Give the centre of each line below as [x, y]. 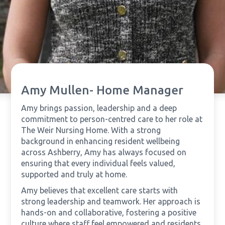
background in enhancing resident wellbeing [101, 141]
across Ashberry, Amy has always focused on [104, 152]
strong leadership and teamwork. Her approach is [111, 202]
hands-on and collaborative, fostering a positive [109, 213]
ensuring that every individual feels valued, [98, 163]
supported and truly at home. [74, 175]
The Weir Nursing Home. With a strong [91, 130]
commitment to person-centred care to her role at [112, 119]
